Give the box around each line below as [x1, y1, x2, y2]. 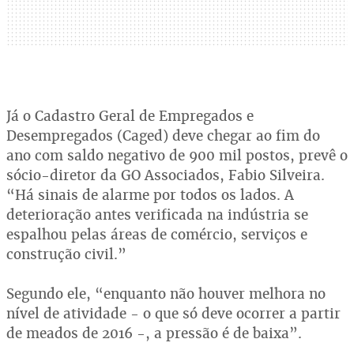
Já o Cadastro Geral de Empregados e [6, 107, 254, 125]
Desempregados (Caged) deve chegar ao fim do [6, 126, 320, 145]
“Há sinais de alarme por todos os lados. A [6, 186, 294, 204]
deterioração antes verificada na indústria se [6, 205, 308, 224]
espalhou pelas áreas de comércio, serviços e [6, 225, 307, 243]
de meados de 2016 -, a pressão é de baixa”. [6, 324, 302, 342]
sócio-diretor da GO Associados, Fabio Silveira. [6, 166, 325, 184]
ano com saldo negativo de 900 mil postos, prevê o [6, 146, 348, 164]
